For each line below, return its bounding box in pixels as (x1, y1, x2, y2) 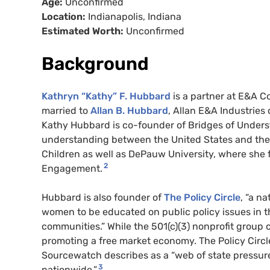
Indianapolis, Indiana (88, 11, 181, 23)
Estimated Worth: (42, 25, 126, 37)
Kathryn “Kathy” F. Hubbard (42, 90, 171, 102)
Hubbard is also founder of (42, 192, 164, 204)
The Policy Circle (164, 192, 240, 204)
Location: (42, 11, 88, 23)
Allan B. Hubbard (90, 105, 168, 117)
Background (42, 53, 149, 75)
